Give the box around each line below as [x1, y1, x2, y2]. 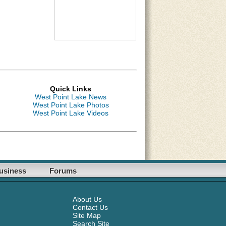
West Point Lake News [35, 93, 106, 101]
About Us [73, 195, 102, 203]
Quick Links [50, 85, 91, 93]
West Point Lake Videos [33, 109, 108, 117]
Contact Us [73, 203, 108, 211]
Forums [49, 166, 77, 175]
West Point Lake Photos [32, 101, 109, 109]
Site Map [73, 211, 101, 219]
